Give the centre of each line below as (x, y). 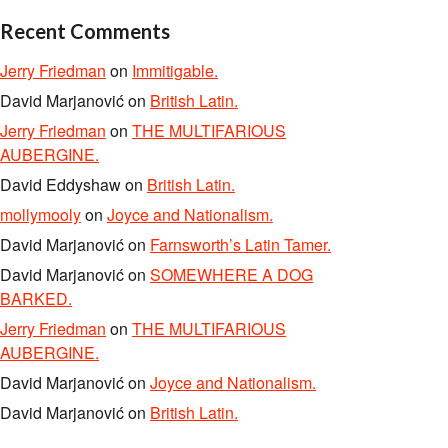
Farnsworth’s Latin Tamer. (240, 244)
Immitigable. (175, 70)
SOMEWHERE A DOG (231, 274)
